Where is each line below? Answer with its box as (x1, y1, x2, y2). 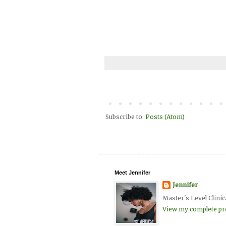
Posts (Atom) (145, 113, 185, 121)
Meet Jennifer (115, 169, 150, 176)
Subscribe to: (105, 113, 145, 121)
